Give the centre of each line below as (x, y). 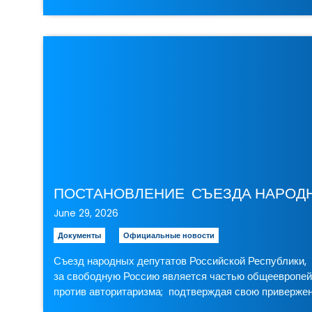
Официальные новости (169, 235)
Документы (80, 235)
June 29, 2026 (86, 213)
